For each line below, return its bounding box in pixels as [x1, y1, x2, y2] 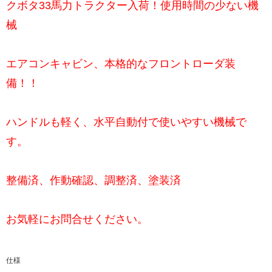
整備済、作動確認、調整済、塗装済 [6, 174, 181, 187]
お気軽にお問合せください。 [6, 213, 148, 226]
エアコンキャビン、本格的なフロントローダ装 [6, 58, 236, 70]
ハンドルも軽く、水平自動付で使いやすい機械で [6, 116, 246, 129]
